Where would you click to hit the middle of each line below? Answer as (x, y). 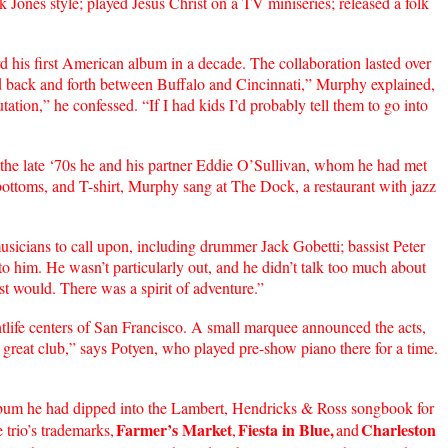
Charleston (398, 429)
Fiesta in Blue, (286, 429)
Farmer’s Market (174, 429)
